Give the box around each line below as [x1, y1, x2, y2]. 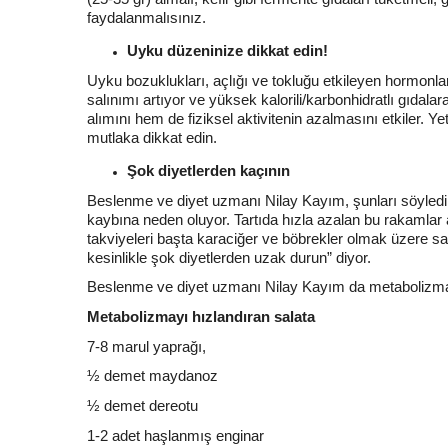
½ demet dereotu [87, 396, 198, 414]
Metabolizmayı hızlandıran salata [87, 307, 315, 325]
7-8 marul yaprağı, [87, 337, 206, 355]
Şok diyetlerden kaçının [127, 161, 290, 179]
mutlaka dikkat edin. [87, 128, 217, 146]
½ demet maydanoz [87, 367, 218, 385]
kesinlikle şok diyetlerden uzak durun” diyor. [87, 248, 371, 266]
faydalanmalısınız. [87, 9, 206, 27]
